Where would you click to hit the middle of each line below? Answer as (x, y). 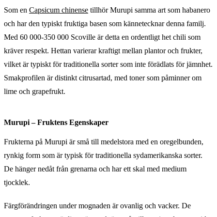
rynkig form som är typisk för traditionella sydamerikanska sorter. (103, 155)
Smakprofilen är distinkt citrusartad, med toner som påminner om (103, 77)
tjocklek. (17, 182)
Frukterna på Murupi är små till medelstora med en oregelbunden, (104, 141)
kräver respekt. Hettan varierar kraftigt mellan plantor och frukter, (103, 50)
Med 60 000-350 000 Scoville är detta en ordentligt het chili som (102, 37)
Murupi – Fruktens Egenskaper (56, 122)
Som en (16, 10)
